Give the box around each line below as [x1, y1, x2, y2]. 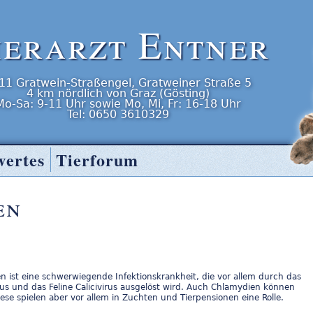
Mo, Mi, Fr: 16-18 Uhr [124, 97, 241, 110]
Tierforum [55, 147, 139, 172]
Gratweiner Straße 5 [138, 76, 252, 89]
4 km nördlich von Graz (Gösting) [27, 87, 210, 100]
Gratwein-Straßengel [16, 76, 131, 89]
